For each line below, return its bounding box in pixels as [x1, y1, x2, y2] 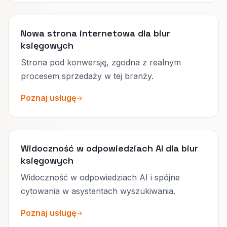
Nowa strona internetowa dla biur [21, 27, 170, 39]
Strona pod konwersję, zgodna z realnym [21, 57, 181, 67]
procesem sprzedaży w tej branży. [21, 71, 154, 81]
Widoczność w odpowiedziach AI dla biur [21, 142, 198, 154]
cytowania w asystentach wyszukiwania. [21, 186, 175, 196]
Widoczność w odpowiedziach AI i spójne [21, 172, 180, 182]
